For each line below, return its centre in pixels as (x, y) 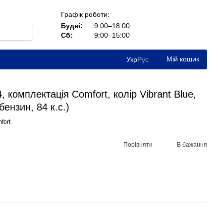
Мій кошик (183, 59)
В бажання (192, 144)
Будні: (72, 26)
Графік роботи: (85, 14)
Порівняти (138, 144)
